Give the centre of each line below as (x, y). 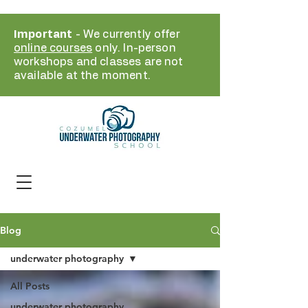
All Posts (30, 286)
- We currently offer (126, 34)
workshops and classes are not (99, 62)
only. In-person (134, 48)
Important (43, 34)
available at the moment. (82, 76)
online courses (53, 48)
